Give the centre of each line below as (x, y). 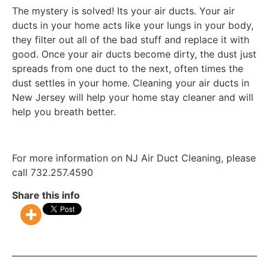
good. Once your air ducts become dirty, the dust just (134, 54)
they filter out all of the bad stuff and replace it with (131, 39)
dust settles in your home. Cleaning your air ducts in (131, 83)
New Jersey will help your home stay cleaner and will (133, 97)
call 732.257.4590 (53, 172)
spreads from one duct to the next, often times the (128, 68)
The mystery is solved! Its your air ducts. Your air (123, 11)
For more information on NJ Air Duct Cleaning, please (134, 158)
